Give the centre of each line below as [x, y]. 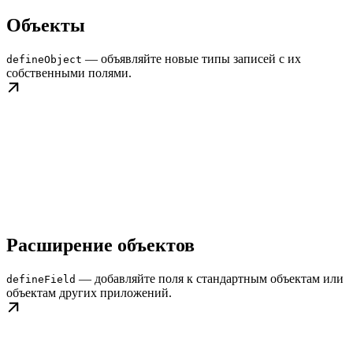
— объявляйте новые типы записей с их [191, 59]
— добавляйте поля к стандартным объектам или [210, 279]
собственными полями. [69, 73]
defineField [41, 280]
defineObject [44, 60]
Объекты [46, 26]
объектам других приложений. [89, 293]
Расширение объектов [100, 245]
